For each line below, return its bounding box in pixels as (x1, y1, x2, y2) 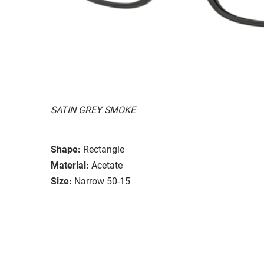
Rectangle (83, 143, 124, 155)
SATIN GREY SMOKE (51, 104, 136, 115)
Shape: (51, 143, 81, 155)
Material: (51, 159, 89, 171)
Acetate (91, 159, 123, 171)
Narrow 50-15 (74, 175, 130, 187)
